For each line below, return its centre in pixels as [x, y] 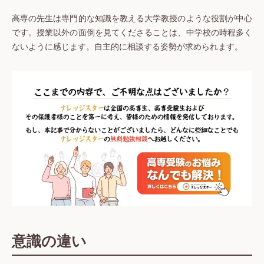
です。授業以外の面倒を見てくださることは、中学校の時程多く [132, 33]
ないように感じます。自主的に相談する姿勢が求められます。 [127, 47]
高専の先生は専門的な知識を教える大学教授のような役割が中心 [132, 19]
